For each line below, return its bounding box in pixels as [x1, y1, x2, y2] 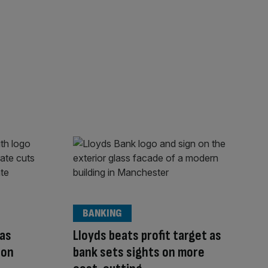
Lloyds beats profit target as [73, 227, 221, 245]
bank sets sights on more [73, 243, 205, 261]
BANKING [83, 207, 122, 220]
